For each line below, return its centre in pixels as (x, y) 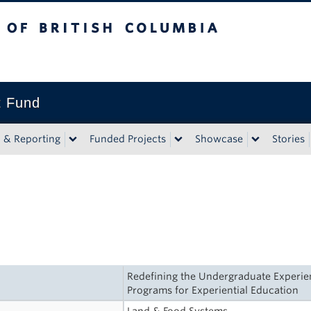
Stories (288, 139)
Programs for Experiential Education (213, 290)
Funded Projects (128, 139)
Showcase (219, 139)
